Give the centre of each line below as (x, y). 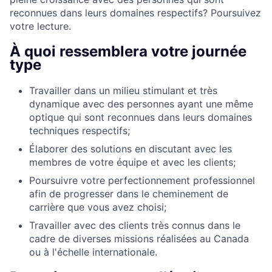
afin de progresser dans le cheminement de (129, 193)
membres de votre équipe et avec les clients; (132, 162)
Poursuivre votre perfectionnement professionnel (142, 180)
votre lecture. (40, 26)
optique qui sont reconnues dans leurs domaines (141, 117)
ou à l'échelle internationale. (93, 252)
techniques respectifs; (80, 130)
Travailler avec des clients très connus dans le (135, 225)
